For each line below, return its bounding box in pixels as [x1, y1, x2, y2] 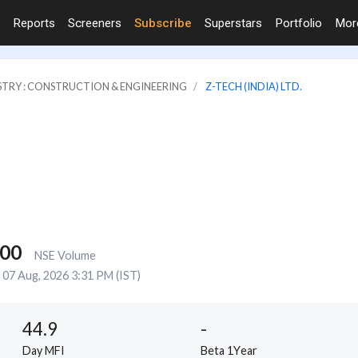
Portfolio [275, 15, 322, 30]
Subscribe [134, 15, 192, 30]
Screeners [68, 15, 121, 30]
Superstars [205, 15, 262, 30]
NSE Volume [34, 248, 96, 262]
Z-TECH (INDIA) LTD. [205, 79, 302, 93]
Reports [13, 15, 55, 30]
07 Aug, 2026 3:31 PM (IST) [2, 268, 141, 282]
